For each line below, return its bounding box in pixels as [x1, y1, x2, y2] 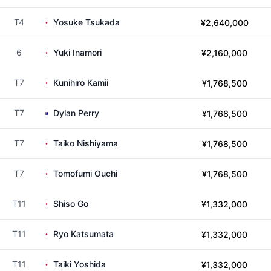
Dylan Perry [53, 108, 99, 118]
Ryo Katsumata [53, 229, 114, 239]
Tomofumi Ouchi [53, 168, 117, 178]
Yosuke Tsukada [53, 17, 120, 27]
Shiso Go [53, 198, 88, 209]
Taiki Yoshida [53, 259, 106, 269]
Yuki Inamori [53, 47, 102, 57]
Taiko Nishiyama [53, 138, 118, 148]
